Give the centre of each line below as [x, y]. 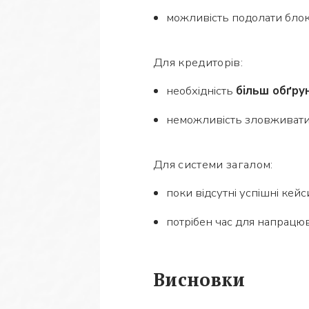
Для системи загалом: [213, 164]
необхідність [201, 91]
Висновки [199, 279]
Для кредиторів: [198, 62]
